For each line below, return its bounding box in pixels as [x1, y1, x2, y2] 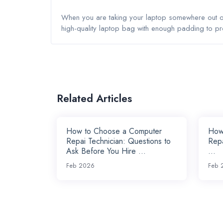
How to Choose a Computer [66, 125, 162, 137]
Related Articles [57, 91, 132, 106]
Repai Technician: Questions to [66, 135, 171, 147]
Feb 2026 [66, 161, 95, 171]
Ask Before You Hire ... [66, 145, 146, 157]
